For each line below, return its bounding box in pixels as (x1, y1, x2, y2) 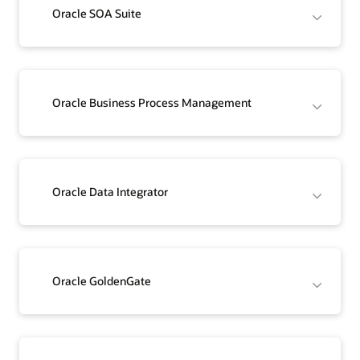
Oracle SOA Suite (52, 6, 142, 22)
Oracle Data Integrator (52, 184, 169, 200)
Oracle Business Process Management (52, 95, 252, 111)
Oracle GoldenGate (52, 273, 152, 289)
